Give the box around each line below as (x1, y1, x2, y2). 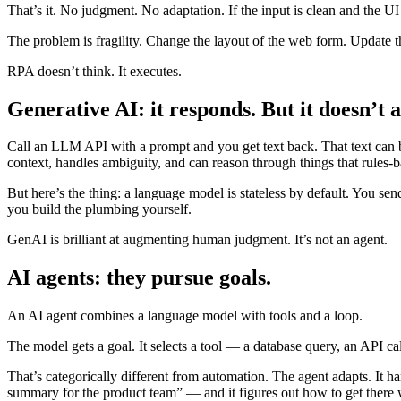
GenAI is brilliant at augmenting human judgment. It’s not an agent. (7, 232, 388, 248)
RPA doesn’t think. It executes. (7, 63, 182, 79)
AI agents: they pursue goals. (7, 266, 271, 290)
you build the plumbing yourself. (7, 201, 192, 218)
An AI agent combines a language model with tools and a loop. (7, 308, 363, 324)
